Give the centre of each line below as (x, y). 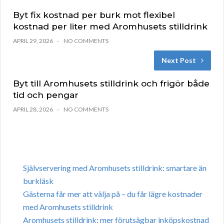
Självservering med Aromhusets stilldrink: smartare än (115, 168)
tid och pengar (46, 95)
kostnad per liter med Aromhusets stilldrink (110, 27)
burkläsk (38, 181)
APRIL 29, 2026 (33, 41)
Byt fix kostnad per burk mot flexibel (94, 15)
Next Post (179, 60)
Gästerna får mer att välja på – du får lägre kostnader (113, 194)
